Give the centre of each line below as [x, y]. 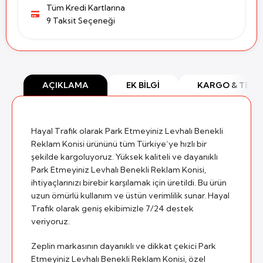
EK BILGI [143, 85]
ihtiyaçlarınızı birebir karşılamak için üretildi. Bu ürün [129, 183]
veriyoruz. [50, 222]
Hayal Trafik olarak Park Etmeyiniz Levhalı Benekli [127, 131]
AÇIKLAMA [65, 85]
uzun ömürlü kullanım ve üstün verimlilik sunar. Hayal [130, 196]
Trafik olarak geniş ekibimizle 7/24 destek [112, 209]
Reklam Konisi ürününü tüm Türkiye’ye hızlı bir [119, 144]
